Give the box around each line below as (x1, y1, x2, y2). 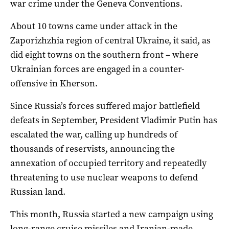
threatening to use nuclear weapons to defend (10, 171, 198, 184)
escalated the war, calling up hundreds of (10, 128, 177, 141)
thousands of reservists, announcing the (10, 143, 175, 155)
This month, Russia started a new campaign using (10, 208, 213, 221)
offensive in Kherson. (10, 77, 98, 90)
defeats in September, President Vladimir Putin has (10, 114, 217, 127)
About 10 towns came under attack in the (10, 20, 177, 33)
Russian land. (10, 186, 65, 198)
